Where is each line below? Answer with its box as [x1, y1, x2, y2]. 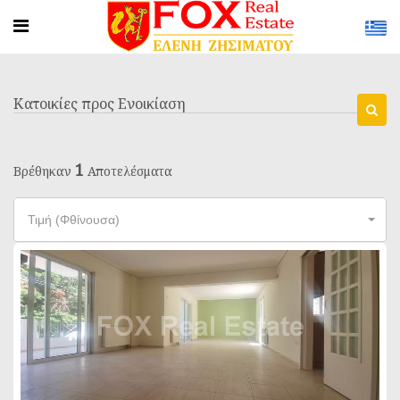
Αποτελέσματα [84, 162, 172, 179]
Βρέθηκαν [13, 162, 75, 179]
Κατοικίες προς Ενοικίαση [13, 94, 186, 113]
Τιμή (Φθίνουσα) [28, 212, 120, 227]
